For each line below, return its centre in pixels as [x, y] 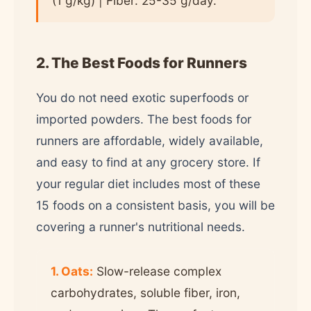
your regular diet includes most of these [148, 183]
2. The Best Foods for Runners [142, 62]
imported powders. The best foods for [144, 119]
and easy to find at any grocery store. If [148, 162]
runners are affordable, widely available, [150, 140]
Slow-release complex [157, 271]
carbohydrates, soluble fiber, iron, [145, 292]
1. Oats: [72, 271]
